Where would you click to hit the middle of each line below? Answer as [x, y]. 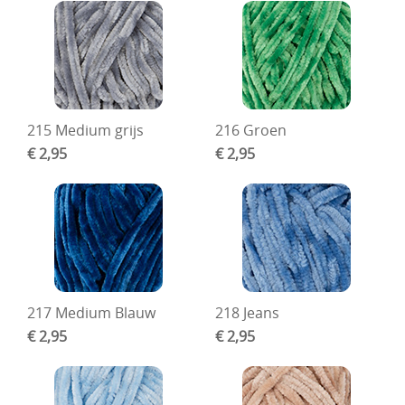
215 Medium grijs [86, 131]
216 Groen [250, 131]
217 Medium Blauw [92, 313]
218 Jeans [247, 313]
